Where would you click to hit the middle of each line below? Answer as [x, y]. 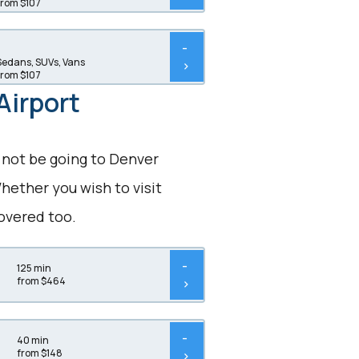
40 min [32, 340]
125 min [34, 268]
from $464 [41, 280]
